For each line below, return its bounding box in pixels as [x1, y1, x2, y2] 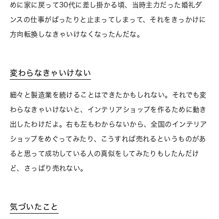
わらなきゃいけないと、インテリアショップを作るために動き [10, 106, 207, 113]
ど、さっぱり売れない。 [10, 164, 88, 172]
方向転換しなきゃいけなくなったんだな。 [10, 30, 144, 38]
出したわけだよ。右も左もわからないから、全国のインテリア [10, 120, 207, 128]
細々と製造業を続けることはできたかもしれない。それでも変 [10, 91, 207, 98]
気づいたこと [10, 202, 59, 211]
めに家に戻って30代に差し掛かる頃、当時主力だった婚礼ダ [10, 1, 202, 8]
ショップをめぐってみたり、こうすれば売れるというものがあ [10, 135, 206, 142]
